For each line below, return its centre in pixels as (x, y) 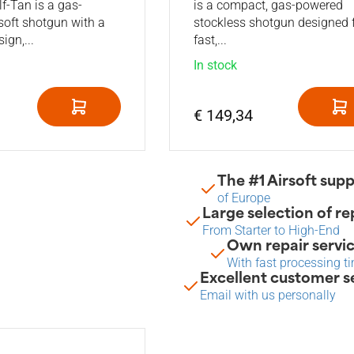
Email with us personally (268, 296)
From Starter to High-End (271, 231)
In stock (215, 66)
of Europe (243, 198)
